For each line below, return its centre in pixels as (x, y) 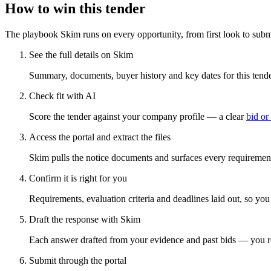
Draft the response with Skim (85, 219)
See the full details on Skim (81, 54)
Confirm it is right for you (78, 178)
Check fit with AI (62, 96)
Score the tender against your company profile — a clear (136, 116)
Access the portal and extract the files (100, 137)
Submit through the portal (78, 260)
